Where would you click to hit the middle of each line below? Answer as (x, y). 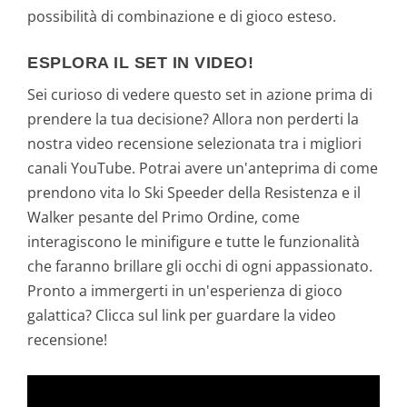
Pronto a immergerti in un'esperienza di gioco (185, 290)
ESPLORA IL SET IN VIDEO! (140, 62)
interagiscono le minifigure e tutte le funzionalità (194, 241)
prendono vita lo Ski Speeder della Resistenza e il (194, 192)
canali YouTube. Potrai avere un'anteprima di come (203, 168)
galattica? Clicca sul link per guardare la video (182, 315)
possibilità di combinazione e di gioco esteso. (182, 16)
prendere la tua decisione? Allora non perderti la (193, 119)
